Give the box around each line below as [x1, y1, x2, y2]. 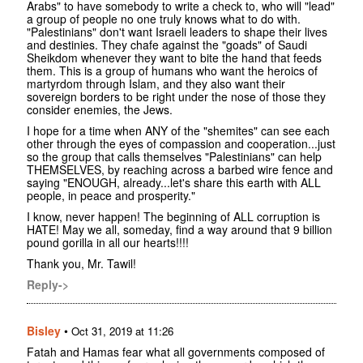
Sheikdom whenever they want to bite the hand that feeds [27, 49, 322, 66]
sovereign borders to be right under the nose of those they [27, 88, 326, 105]
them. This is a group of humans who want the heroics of [27, 62, 318, 79]
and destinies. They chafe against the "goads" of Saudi [27, 36, 307, 53]
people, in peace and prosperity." [27, 186, 195, 203]
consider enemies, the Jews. [27, 100, 173, 117]
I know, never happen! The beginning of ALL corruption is [27, 207, 320, 224]
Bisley [27, 322, 61, 339]
